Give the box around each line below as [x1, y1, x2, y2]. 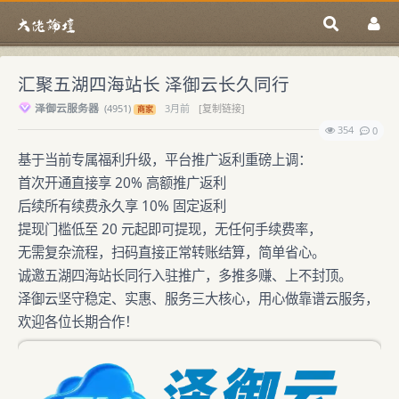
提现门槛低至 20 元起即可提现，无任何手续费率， [18, 219, 322, 239]
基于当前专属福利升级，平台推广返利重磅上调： [18, 150, 312, 169]
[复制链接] [199, 102, 246, 115]
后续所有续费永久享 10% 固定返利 [18, 196, 226, 216]
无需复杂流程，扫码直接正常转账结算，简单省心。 [18, 242, 325, 262]
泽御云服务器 [35, 101, 102, 115]
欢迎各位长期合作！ [18, 312, 138, 331]
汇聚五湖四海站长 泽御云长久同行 [18, 72, 289, 96]
